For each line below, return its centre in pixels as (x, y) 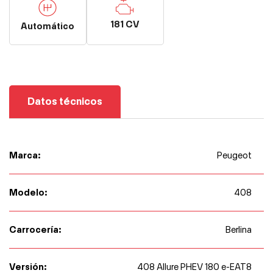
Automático (48, 26)
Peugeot (234, 155)
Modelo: (28, 192)
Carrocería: (35, 229)
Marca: (25, 155)
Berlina (239, 229)
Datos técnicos (65, 101)
